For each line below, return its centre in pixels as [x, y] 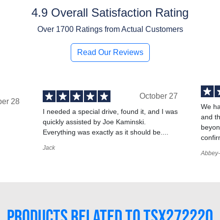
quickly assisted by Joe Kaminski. [94, 122]
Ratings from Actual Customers [128, 29]
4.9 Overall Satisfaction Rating [110, 12]
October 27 [158, 96]
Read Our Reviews [110, 52]
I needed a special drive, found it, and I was [110, 112]
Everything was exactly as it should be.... [105, 132]
